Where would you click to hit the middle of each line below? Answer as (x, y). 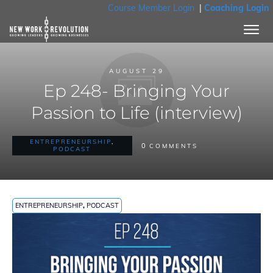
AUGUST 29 (136, 71)
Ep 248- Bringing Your (136, 91)
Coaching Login (237, 8)
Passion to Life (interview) (136, 113)
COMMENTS (173, 146)
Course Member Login (151, 8)
